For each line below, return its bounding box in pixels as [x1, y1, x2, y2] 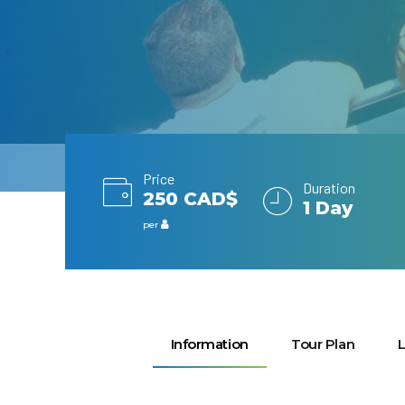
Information [170, 334, 249, 353]
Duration [302, 179, 355, 196]
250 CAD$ [143, 188, 238, 210]
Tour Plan [291, 334, 355, 353]
